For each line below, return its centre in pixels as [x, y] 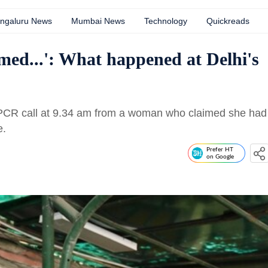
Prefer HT [220, 150]
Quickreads [228, 21]
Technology [166, 21]
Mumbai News [98, 21]
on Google [220, 157]
